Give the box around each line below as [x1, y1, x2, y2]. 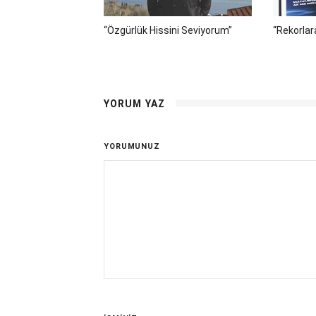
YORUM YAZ [104, 98, 166, 110]
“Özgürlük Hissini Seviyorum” [104, 25, 232, 37]
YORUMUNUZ [104, 142, 160, 152]
